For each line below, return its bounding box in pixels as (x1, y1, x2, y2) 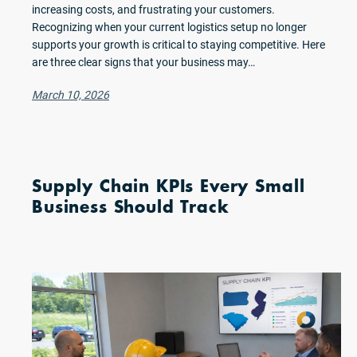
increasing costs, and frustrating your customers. (32, 3, 275, 16)
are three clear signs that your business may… (32, 56, 255, 69)
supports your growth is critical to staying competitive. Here (32, 38, 325, 51)
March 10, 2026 (32, 88, 109, 101)
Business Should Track (32, 196, 229, 217)
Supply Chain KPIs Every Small (32, 175, 305, 196)
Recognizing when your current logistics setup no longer (32, 21, 307, 33)
